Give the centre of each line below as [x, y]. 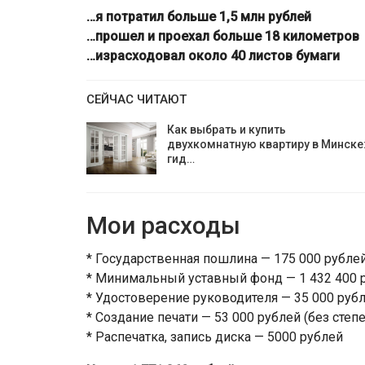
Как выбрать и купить [226, 130]
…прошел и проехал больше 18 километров [223, 36]
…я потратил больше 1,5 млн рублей [199, 17]
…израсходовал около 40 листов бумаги [213, 56]
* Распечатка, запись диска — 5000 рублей [215, 336]
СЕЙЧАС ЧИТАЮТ [136, 99]
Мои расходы [163, 225]
